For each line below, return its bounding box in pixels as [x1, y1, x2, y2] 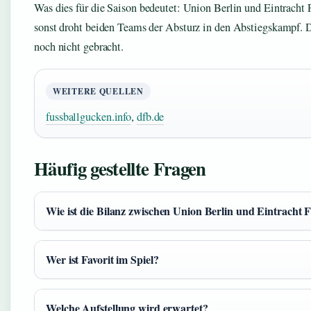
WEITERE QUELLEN [53, 85, 144, 98]
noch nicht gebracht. [34, 39, 124, 55]
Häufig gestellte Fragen [34, 155, 206, 183]
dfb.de [136, 109, 165, 125]
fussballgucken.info [46, 109, 132, 125]
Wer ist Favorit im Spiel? [46, 251, 159, 268]
